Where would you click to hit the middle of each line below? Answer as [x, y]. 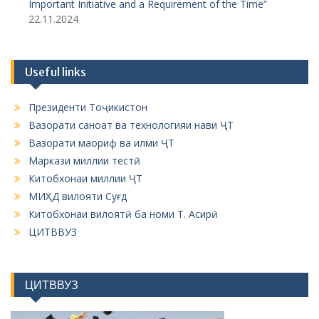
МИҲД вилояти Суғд [78, 196]
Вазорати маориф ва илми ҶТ [101, 143]
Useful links [56, 72]
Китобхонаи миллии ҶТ [85, 178]
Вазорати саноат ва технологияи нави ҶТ [131, 125]
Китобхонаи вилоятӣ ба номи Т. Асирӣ [123, 214]
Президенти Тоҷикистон [88, 107]
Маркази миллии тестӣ [84, 161]
